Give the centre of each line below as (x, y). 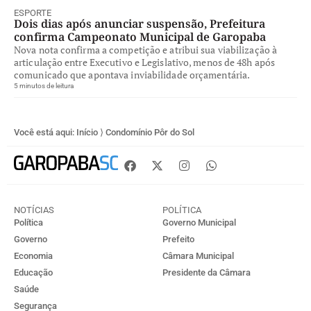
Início (87, 132)
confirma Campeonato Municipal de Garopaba (140, 37)
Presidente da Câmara (207, 272)
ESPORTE (33, 13)
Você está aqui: (45, 132)
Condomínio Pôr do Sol (150, 132)
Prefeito (178, 239)
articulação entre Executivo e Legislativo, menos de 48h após (145, 62)
